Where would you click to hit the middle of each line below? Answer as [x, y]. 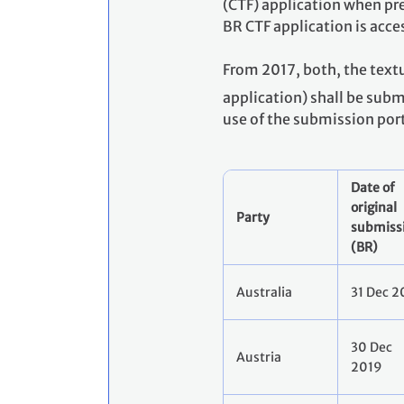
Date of [373, 188]
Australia [264, 293]
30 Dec [372, 348]
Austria [259, 358]
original [374, 208]
